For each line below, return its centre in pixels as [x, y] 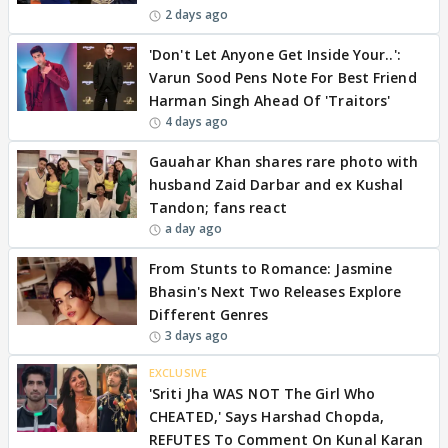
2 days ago [196, 14]
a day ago [193, 228]
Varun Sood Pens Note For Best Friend [283, 77]
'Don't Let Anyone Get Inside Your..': [275, 54]
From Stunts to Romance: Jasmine [271, 268]
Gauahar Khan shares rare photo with [284, 161]
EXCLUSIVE [178, 372]
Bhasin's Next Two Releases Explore [275, 291]
